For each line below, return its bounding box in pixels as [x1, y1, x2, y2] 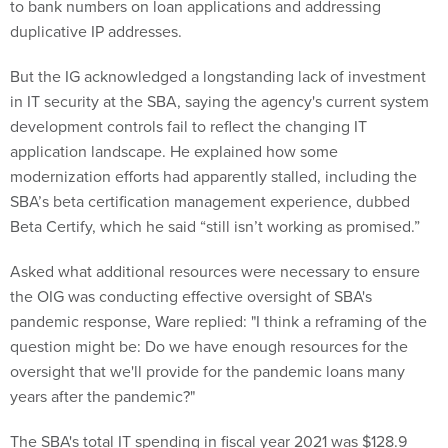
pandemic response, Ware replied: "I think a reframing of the [10, 310, 427, 334]
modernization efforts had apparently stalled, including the [10, 165, 417, 189]
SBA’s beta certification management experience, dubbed [10, 190, 410, 214]
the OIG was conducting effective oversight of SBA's [10, 285, 372, 309]
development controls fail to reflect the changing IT [10, 115, 367, 139]
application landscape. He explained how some [10, 140, 338, 164]
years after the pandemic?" [10, 385, 199, 409]
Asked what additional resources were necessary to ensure [10, 260, 420, 284]
